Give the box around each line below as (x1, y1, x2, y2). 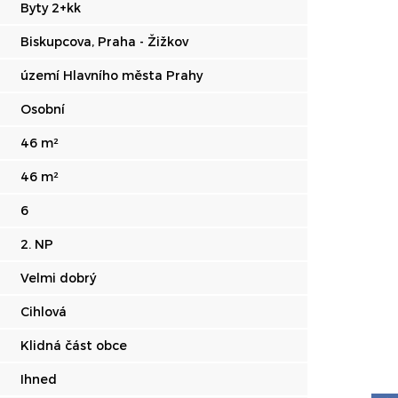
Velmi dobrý (20, 270, 96, 285)
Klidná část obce (20, 338, 127, 353)
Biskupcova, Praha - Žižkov (20, 34, 188, 49)
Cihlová (20, 304, 67, 319)
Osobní (20, 101, 65, 116)
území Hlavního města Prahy (20, 68, 203, 83)
